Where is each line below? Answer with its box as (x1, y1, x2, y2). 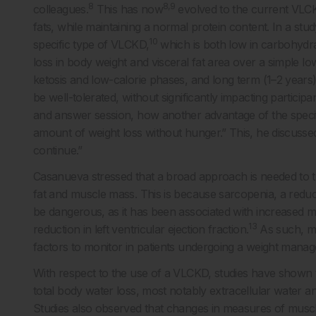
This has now (93, 2, 164, 16)
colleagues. (33, 2, 88, 16)
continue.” (33, 143, 83, 157)
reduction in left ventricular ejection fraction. (33, 222, 249, 236)
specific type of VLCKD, (33, 37, 150, 51)
